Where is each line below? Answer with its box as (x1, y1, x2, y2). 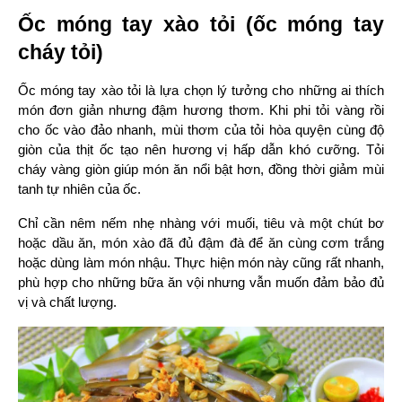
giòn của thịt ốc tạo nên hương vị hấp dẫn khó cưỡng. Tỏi (18, 143, 384, 158)
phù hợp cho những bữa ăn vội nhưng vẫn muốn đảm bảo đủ (18, 275, 384, 291)
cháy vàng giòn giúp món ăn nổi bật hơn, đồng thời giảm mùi (18, 162, 384, 178)
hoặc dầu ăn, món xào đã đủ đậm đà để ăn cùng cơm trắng (18, 236, 384, 251)
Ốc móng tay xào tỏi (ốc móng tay (18, 13, 384, 37)
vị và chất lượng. (18, 295, 117, 310)
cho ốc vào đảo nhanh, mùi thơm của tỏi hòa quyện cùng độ (18, 123, 384, 138)
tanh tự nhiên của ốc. (18, 182, 141, 197)
